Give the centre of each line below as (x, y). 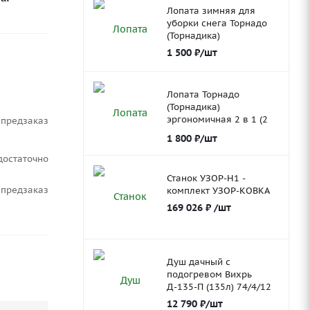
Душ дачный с (198, 262)
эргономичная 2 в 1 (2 (217, 119)
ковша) (182, 131)
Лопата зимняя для (211, 10)
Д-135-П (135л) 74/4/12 (219, 286)
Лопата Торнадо (203, 94)
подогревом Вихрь (209, 274)
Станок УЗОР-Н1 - (206, 178)
